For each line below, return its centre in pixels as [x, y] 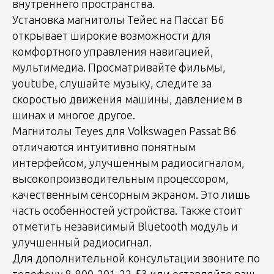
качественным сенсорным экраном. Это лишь [131, 194]
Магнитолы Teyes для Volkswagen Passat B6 [124, 131]
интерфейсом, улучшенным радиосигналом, [128, 162]
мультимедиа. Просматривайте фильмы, [119, 67]
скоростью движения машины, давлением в [127, 99]
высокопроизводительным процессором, [120, 178]
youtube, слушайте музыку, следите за [112, 83]
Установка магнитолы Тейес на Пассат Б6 [118, 19]
